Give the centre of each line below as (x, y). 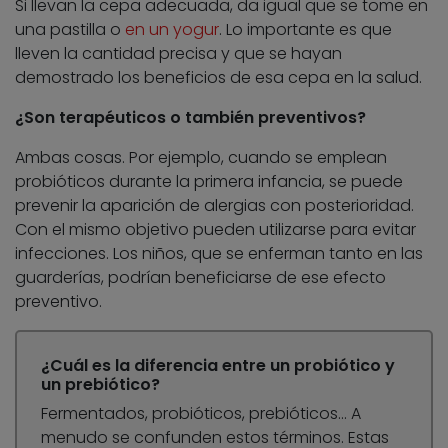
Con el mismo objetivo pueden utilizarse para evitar (215, 230)
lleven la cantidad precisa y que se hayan (178, 54)
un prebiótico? (100, 385)
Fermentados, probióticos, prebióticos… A (201, 414)
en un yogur (172, 30)
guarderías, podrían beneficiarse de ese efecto (200, 278)
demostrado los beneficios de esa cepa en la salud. (218, 78)
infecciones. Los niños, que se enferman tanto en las (219, 254)
